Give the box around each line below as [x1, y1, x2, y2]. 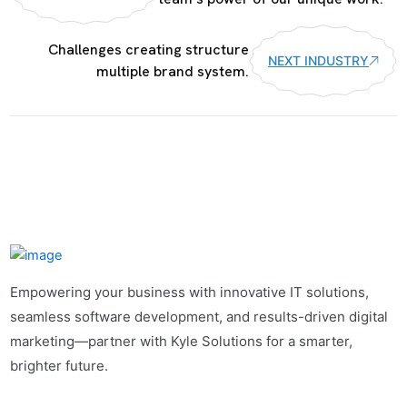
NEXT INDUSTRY [268, 53, 370, 68]
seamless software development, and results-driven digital [9, 308, 388, 326]
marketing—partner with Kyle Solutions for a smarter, [9, 333, 352, 351]
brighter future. [9, 357, 108, 375]
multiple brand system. [96, 62, 250, 81]
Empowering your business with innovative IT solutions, [9, 283, 369, 302]
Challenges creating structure [48, 40, 250, 59]
